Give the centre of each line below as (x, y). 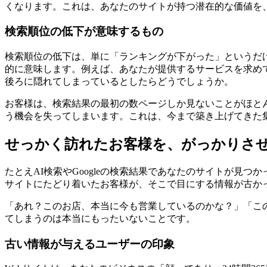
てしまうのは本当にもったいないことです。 (100, 218)
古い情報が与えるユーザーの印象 (90, 244)
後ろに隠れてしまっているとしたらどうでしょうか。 (119, 82)
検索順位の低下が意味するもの (84, 32)
